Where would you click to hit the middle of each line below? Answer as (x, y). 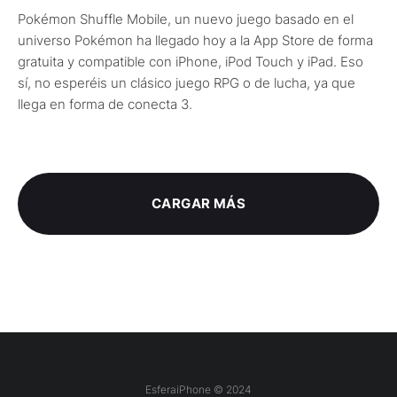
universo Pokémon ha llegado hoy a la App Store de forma (195, 41)
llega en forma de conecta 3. (105, 105)
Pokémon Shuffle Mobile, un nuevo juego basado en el (186, 19)
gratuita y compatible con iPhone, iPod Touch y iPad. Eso (191, 62)
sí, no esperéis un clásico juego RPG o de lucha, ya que (187, 83)
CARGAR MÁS (198, 204)
